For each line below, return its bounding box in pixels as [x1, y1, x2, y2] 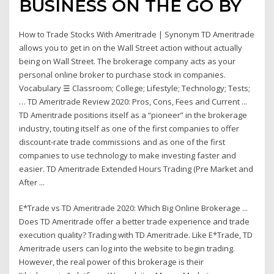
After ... [19, 176, 45, 188]
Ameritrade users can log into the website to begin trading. [19, 243, 235, 254]
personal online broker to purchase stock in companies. [19, 68, 226, 80]
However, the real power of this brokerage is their [19, 256, 204, 268]
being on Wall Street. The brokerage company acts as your [19, 55, 236, 67]
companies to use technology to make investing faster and [19, 149, 237, 161]
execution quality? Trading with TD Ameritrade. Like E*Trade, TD [19, 229, 253, 241]
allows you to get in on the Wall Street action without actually [19, 42, 243, 53]
